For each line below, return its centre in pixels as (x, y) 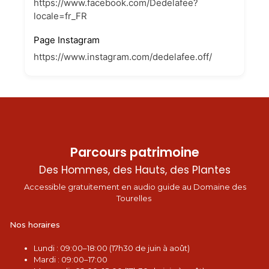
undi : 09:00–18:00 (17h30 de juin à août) (114, 248)
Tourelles (135, 198)
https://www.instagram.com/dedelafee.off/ (123, 57)
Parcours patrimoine (135, 152)
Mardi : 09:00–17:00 (71, 260)
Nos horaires (35, 225)
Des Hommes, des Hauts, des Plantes (135, 170)
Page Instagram (67, 40)
